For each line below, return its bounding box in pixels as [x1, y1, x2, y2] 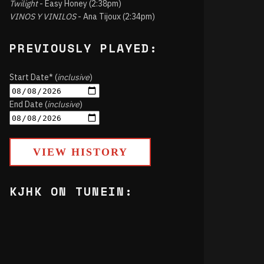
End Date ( [9, 99, 47, 110]
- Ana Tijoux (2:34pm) [76, 11, 155, 22]
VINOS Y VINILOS [9, 11, 76, 22]
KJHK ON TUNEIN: [9, 183, 133, 200]
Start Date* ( [9, 72, 57, 82]
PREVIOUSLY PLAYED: [9, 39, 158, 57]
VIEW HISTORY [32, 146, 128, 158]
